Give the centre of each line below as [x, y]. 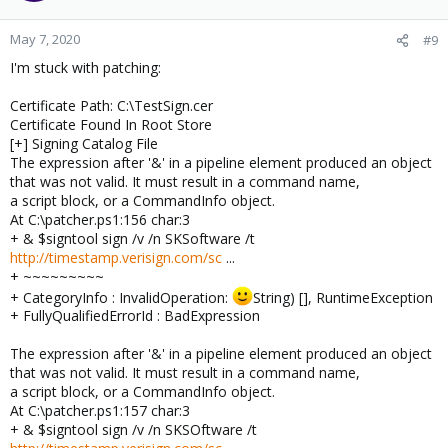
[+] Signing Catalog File [84, 143]
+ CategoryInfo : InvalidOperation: [121, 297]
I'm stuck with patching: [85, 67]
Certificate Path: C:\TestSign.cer [111, 105]
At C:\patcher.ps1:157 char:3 [100, 411]
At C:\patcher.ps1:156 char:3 [100, 219]
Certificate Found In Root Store [111, 124]
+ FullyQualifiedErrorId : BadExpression [135, 316]
